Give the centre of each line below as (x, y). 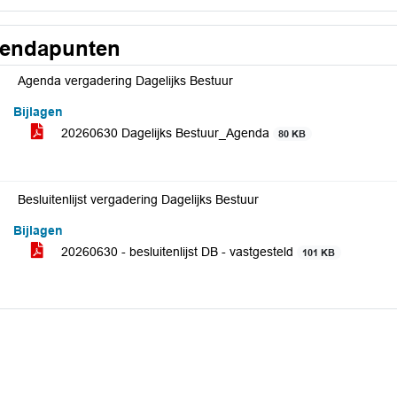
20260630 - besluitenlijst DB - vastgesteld (177, 252)
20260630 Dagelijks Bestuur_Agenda (165, 133)
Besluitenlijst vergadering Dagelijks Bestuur (138, 199)
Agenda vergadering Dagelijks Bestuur (125, 81)
